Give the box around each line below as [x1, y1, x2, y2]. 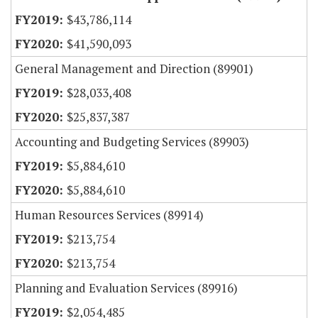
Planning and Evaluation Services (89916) [15, 280, 238, 297]
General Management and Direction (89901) [15, 60, 253, 77]
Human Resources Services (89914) [15, 207, 204, 224]
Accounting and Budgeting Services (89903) [15, 133, 249, 150]
